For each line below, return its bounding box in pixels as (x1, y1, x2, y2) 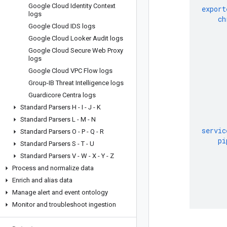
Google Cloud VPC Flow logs (28, 67, 112, 74)
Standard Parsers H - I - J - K (20, 103, 101, 111)
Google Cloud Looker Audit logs (28, 34, 123, 42)
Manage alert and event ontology (12, 188, 108, 196)
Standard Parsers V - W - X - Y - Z (20, 152, 114, 160)
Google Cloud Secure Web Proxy (28, 47, 123, 54)
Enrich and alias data (12, 176, 72, 184)
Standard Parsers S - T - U (20, 140, 94, 147)
